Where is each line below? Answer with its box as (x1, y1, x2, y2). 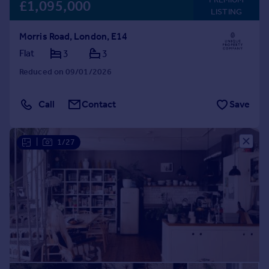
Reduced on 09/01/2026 (19, 67, 112, 77)
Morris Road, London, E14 (19, 31, 128, 42)
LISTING (211, 7, 242, 17)
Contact (82, 98, 116, 110)
